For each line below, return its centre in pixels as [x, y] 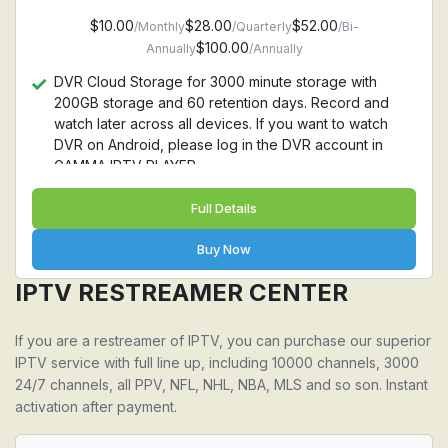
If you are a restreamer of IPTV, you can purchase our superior [223, 340]
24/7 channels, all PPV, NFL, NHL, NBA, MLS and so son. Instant [221, 384]
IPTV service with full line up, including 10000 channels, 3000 [217, 362]
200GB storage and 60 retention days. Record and [221, 102]
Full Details [224, 208]
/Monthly [159, 26]
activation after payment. [96, 406]
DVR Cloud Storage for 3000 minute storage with [215, 81]
